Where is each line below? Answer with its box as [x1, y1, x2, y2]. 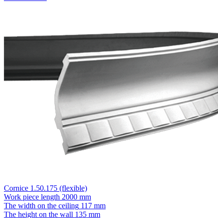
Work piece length [4, 192, 60, 201]
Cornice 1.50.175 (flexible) [4, 183, 87, 192]
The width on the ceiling [4, 201, 79, 210]
